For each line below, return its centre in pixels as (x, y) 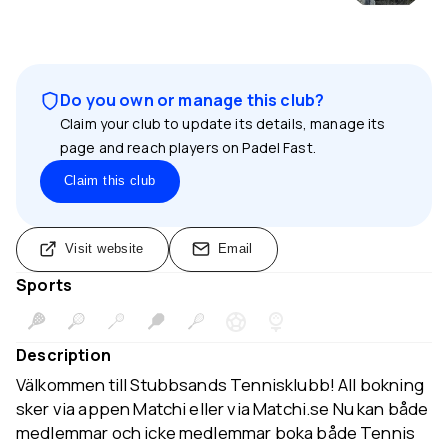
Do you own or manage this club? (192, 100)
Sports (44, 284)
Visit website (104, 249)
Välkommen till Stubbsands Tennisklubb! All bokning (220, 384)
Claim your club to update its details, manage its (223, 123)
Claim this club (110, 181)
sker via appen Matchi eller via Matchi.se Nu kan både (222, 408)
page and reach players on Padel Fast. (188, 147)
